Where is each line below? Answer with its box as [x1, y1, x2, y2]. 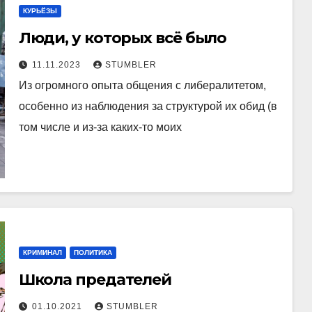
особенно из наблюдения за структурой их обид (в [18, 100, 277, 112]
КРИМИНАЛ [22, 248, 62, 256]
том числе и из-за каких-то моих [18, 120, 182, 133]
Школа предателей [18, 270, 172, 289]
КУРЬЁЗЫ [22, 6, 57, 15]
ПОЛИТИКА [73, 248, 112, 256]
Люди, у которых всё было [18, 28, 227, 47]
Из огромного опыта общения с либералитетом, [18, 79, 266, 91]
